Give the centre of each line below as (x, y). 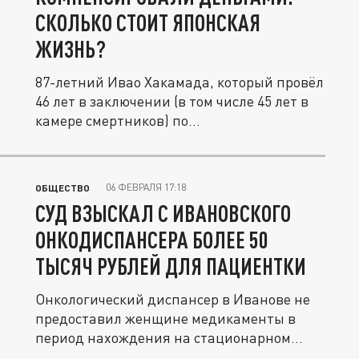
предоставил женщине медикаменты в (165, 318)
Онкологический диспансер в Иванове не (173, 299)
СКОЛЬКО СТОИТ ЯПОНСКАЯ (148, 22)
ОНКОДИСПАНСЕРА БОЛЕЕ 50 (152, 240)
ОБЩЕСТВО (63, 188)
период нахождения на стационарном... (169, 337)
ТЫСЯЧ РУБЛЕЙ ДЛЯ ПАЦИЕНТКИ (171, 266)
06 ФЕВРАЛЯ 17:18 (146, 187)
